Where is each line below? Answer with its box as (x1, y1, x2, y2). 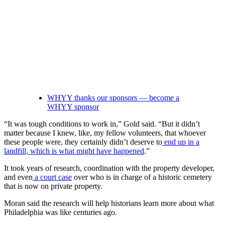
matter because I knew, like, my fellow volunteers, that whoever (4, 128, 206, 137)
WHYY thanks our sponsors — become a (47, 93, 179, 102)
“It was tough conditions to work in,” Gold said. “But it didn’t (4, 119, 200, 128)
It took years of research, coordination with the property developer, (4, 163, 214, 172)
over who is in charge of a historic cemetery (72, 172, 212, 181)
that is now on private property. (4, 181, 102, 190)
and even (4, 172, 33, 181)
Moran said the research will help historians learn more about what (4, 198, 214, 207)
